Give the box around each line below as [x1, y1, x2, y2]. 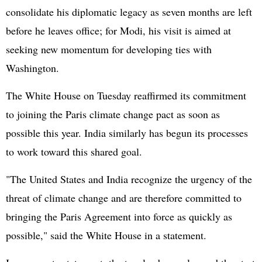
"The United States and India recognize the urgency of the [6, 172, 252, 186]
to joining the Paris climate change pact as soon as [6, 107, 220, 121]
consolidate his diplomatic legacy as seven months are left [6, 5, 252, 19]
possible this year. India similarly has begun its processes [6, 126, 248, 140]
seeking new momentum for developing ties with [6, 42, 212, 56]
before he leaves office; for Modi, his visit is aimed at [6, 23, 231, 37]
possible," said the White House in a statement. [6, 228, 206, 242]
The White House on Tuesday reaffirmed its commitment [6, 88, 246, 102]
